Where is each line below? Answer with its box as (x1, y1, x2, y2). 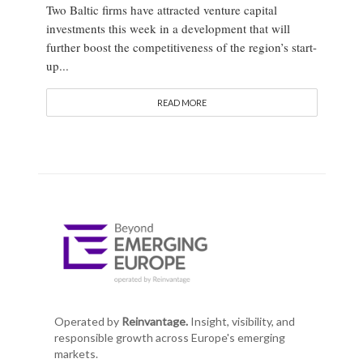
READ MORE (156, 96, 207, 108)
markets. (53, 347, 98, 361)
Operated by (53, 314, 122, 329)
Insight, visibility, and (187, 314, 295, 329)
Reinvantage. (121, 314, 188, 329)
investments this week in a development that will (45, 19, 290, 36)
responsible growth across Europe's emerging (53, 331, 285, 345)
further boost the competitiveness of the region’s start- (45, 38, 317, 55)
